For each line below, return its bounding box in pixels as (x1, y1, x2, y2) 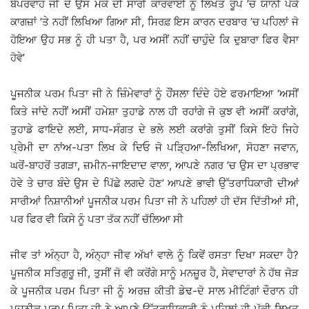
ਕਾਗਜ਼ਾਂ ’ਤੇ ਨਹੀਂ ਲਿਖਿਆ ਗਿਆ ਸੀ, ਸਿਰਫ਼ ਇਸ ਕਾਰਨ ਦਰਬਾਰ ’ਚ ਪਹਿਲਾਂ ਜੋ (10, 15, 299, 29)
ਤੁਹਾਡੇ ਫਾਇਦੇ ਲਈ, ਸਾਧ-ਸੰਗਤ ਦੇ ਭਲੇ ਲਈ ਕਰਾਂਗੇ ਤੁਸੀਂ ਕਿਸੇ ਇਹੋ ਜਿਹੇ (10, 123, 299, 137)
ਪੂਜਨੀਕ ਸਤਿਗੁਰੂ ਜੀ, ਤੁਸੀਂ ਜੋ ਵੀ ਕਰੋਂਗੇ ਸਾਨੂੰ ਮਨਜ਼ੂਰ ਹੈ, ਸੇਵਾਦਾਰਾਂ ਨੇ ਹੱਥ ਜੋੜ (10, 266, 299, 280)
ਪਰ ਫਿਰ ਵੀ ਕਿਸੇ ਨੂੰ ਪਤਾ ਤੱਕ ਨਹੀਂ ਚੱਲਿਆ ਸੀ (10, 212, 183, 226)
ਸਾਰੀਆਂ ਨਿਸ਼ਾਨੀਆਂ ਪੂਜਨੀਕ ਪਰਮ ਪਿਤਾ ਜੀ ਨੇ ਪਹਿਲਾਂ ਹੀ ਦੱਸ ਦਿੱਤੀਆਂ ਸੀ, (10, 195, 299, 208)
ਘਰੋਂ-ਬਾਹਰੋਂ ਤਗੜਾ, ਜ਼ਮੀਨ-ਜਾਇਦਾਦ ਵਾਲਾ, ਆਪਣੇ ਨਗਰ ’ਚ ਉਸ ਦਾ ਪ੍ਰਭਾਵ (10, 159, 299, 172)
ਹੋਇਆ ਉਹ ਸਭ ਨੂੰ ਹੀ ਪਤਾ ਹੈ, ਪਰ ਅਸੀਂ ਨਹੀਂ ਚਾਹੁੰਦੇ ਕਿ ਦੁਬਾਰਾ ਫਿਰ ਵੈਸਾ (10, 33, 299, 47)
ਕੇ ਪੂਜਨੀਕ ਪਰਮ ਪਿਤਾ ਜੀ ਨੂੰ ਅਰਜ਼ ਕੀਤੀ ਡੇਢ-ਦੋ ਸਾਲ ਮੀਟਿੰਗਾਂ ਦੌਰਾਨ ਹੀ (10, 284, 299, 298)
